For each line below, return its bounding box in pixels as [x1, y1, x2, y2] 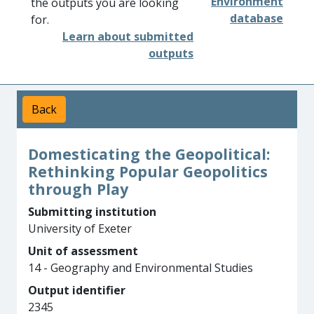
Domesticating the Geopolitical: [28, 144, 270, 164]
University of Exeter [28, 221, 132, 236]
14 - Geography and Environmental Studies [28, 260, 253, 275]
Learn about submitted [62, 29, 193, 44]
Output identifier [28, 282, 125, 298]
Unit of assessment [28, 243, 138, 259]
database [230, 11, 283, 26]
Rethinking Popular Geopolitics [28, 161, 268, 182]
